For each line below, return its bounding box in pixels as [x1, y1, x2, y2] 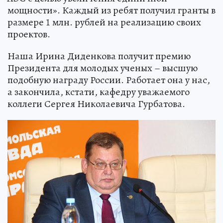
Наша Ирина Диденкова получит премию [7, 49, 191, 63]
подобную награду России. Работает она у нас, [7, 73, 210, 87]
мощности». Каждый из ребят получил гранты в [7, 3, 216, 17]
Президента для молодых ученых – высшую [7, 61, 198, 75]
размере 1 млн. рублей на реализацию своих [7, 15, 201, 29]
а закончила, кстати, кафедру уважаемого [7, 85, 190, 99]
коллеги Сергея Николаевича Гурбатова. [7, 97, 185, 111]
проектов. [7, 27, 50, 41]
